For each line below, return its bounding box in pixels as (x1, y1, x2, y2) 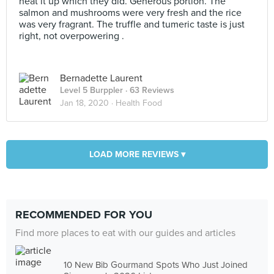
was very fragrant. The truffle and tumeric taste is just (19, 18, 245, 31)
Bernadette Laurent (60, 72, 143, 84)
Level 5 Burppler (60, 85, 123, 95)
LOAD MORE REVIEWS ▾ (89, 149, 185, 160)
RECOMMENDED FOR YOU (15, 208, 152, 221)
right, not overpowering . (19, 30, 124, 42)
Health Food (116, 98, 162, 108)
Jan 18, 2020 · (60, 98, 116, 108)
